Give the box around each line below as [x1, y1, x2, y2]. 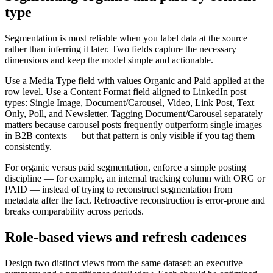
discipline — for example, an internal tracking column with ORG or [5, 172, 265, 183]
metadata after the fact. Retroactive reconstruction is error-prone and [5, 194, 265, 205]
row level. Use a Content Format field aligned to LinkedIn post [5, 86, 246, 97]
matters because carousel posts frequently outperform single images [5, 119, 262, 130]
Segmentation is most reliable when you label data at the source [5, 32, 247, 43]
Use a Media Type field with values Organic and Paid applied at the [5, 75, 264, 86]
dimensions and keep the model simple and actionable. [5, 54, 213, 65]
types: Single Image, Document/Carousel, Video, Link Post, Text [5, 97, 254, 108]
